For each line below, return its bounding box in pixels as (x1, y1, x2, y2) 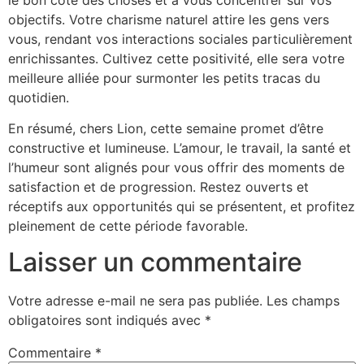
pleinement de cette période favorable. (8, 217, 248, 234)
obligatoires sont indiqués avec (8, 312, 205, 329)
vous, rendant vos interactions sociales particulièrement (8, 30, 353, 47)
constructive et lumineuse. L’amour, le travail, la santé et (8, 139, 351, 156)
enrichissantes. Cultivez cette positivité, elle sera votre (8, 50, 344, 67)
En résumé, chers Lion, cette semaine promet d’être (8, 119, 323, 136)
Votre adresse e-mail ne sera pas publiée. (8, 292, 262, 310)
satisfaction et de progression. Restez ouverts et (8, 178, 309, 195)
